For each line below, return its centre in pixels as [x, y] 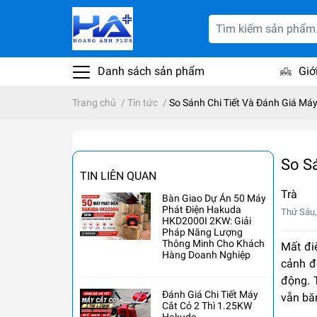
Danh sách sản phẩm [150, 71]
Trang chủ [94, 103]
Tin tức [143, 103]
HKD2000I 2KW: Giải [207, 221]
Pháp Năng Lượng [202, 232]
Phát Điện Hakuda [202, 210]
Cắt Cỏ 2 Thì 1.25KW [207, 306]
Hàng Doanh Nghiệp [206, 255]
